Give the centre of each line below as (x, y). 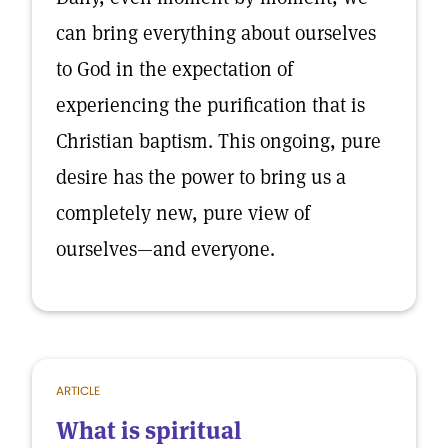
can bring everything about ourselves (216, 33)
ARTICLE (78, 390)
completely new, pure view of (183, 213)
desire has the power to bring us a (201, 177)
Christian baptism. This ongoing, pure (218, 141)
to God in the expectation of (174, 69)
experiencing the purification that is (210, 105)
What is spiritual (148, 430)
